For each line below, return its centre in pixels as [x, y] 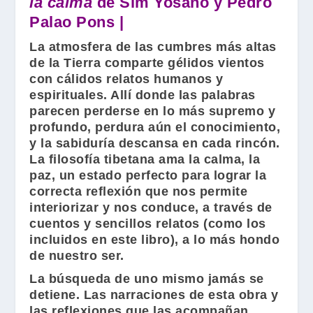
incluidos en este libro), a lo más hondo [155, 239]
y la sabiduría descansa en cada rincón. [155, 143]
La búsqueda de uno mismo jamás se [147, 278]
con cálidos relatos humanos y [126, 79]
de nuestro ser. [77, 255]
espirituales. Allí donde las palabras [143, 95]
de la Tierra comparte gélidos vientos [147, 63]
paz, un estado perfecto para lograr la [148, 175]
